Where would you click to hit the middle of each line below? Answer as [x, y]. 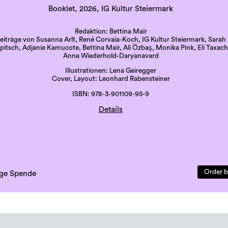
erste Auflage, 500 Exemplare [111, 150]
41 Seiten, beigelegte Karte [111, 142]
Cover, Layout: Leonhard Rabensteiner [111, 79]
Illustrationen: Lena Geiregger [111, 71]
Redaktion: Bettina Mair [111, 31]
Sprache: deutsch [111, 134]
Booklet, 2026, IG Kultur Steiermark [111, 9]
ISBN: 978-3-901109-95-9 [111, 94]
